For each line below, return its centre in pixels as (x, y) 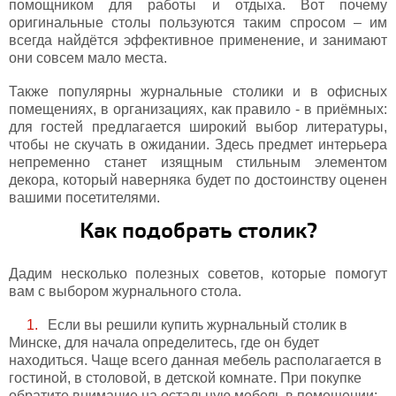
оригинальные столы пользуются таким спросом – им (198, 23)
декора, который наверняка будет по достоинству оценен (198, 180)
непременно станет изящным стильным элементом (198, 163)
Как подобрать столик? (198, 232)
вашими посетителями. (84, 198)
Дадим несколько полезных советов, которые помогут (198, 274)
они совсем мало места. (88, 58)
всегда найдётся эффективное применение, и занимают (198, 41)
